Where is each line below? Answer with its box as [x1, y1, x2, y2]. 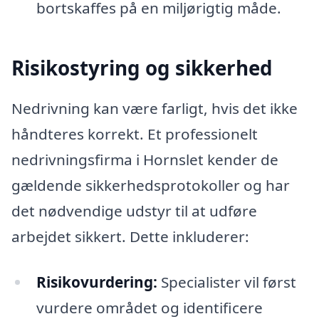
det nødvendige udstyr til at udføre [11, 201, 257, 221]
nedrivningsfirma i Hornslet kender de [11, 150, 278, 170]
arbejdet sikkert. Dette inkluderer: [11, 226, 249, 247]
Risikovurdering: [36, 272, 157, 293]
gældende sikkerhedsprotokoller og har [11, 175, 290, 196]
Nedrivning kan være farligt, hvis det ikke [11, 98, 298, 119]
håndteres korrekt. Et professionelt [11, 124, 258, 145]
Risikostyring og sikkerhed [11, 53, 273, 81]
